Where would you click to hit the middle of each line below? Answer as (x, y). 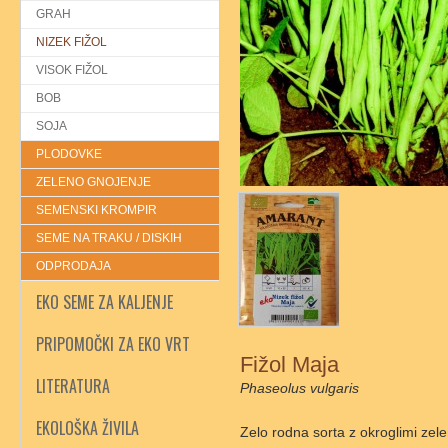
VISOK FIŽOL (72, 70)
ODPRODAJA (73, 266)
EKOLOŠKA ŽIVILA (87, 428)
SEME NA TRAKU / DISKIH (109, 238)
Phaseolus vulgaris (299, 388)
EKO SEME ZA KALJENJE (104, 302)
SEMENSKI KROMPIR (96, 210)
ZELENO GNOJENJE (93, 182)
